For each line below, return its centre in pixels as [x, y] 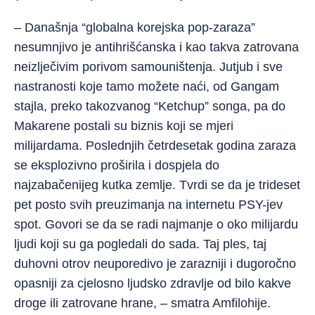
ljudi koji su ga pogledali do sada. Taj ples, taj [140, 244]
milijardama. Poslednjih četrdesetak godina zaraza [155, 146]
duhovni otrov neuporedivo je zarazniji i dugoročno [155, 264]
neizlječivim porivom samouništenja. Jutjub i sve [148, 67]
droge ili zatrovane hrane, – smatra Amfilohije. [142, 303]
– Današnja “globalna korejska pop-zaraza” [135, 27]
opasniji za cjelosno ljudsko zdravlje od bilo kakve [153, 283]
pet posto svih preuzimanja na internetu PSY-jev [148, 205]
